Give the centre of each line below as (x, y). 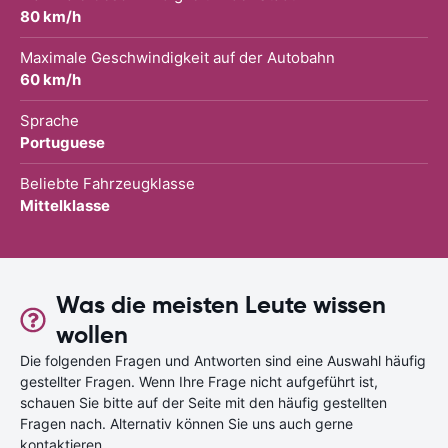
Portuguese (62, 142)
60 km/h (50, 79)
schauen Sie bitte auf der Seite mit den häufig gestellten (203, 402)
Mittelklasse (65, 205)
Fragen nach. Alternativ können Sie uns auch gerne (186, 423)
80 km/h (50, 16)
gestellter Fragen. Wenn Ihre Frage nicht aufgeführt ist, (199, 381)
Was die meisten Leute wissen (220, 304)
